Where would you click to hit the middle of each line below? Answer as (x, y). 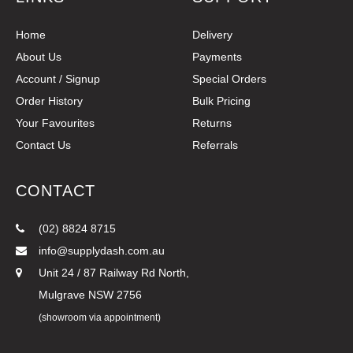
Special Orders (229, 79)
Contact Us (43, 145)
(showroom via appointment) (100, 318)
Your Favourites (55, 123)
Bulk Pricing (221, 101)
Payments (217, 57)
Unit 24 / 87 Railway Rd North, (112, 273)
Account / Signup (58, 79)
